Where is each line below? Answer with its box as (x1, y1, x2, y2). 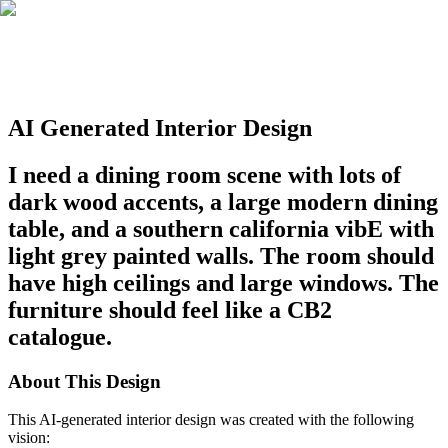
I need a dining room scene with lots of (8, 161, 401, 188)
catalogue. (8, 323, 112, 350)
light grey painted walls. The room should (8, 242, 434, 269)
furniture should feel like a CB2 (8, 296, 332, 323)
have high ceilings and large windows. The (8, 269, 439, 296)
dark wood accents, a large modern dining (8, 188, 438, 215)
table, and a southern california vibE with (8, 215, 434, 242)
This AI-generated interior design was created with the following (8, 411, 414, 429)
